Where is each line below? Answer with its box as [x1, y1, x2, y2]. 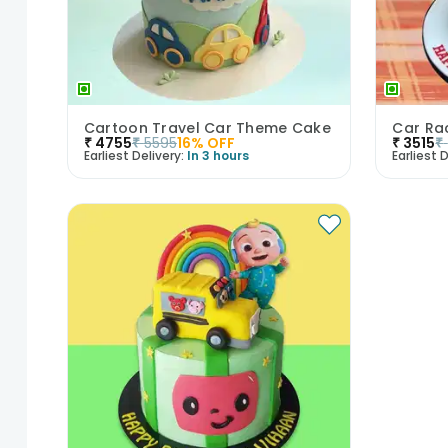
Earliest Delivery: [83, 146, 184, 164]
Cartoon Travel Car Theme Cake [83, 117, 331, 138]
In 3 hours [186, 146, 249, 164]
